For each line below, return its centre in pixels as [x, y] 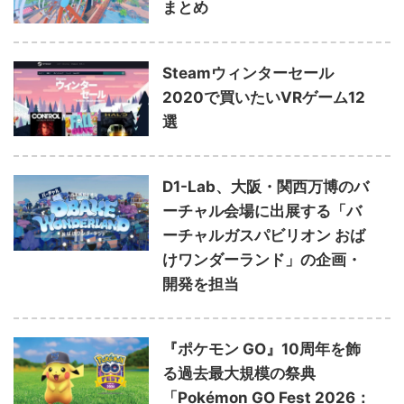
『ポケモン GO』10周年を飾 [262, 349]
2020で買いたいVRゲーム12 [264, 97]
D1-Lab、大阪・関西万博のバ [266, 186]
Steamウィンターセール [248, 73]
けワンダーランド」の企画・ [262, 259]
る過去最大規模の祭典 [239, 373]
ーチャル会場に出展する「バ [262, 211]
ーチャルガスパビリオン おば [264, 235]
